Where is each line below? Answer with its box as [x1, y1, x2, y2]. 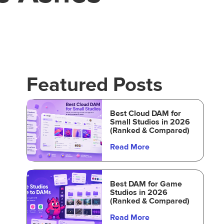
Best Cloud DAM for [109, 108, 181, 118]
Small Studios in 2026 [109, 117, 190, 127]
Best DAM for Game [109, 179, 182, 189]
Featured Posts [26, 72, 162, 97]
